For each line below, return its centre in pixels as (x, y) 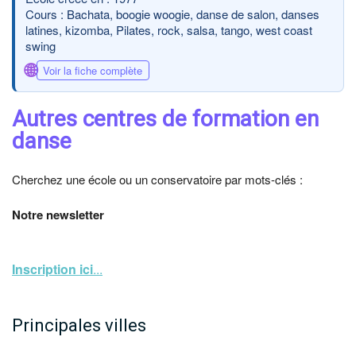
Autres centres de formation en (165, 119)
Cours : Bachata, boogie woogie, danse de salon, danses (172, 14)
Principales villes (79, 325)
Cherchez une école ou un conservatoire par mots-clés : (157, 179)
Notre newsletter (58, 215)
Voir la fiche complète (93, 70)
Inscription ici (52, 269)
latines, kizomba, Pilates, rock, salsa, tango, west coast (168, 30)
